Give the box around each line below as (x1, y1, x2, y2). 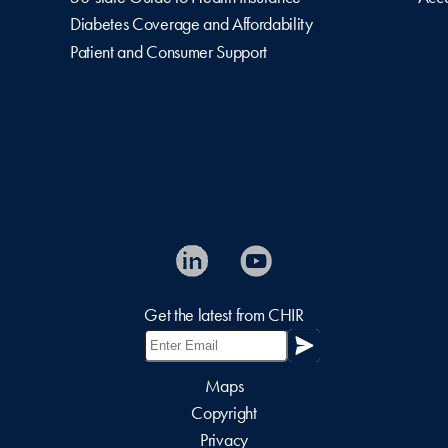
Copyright (191, 401, 257, 424)
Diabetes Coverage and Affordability (70, 13, 313, 36)
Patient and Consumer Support (70, 40, 268, 63)
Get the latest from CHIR (144, 304, 304, 327)
